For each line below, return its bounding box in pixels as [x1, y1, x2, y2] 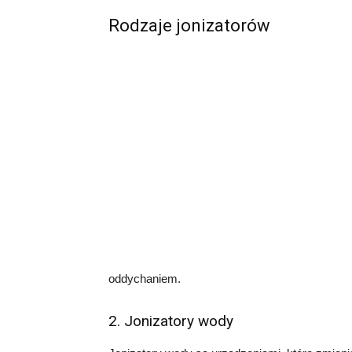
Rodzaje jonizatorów [108, 16, 270, 35]
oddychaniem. [108, 272, 181, 285]
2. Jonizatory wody [108, 312, 233, 330]
